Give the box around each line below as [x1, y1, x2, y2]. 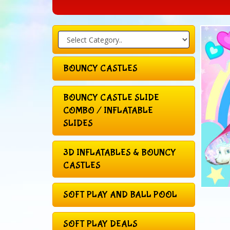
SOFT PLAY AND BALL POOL [63, 189, 177, 200]
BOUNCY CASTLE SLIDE [63, 92, 159, 103]
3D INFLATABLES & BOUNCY [63, 147, 176, 158]
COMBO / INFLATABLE [63, 105, 153, 116]
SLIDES [63, 118, 93, 129]
